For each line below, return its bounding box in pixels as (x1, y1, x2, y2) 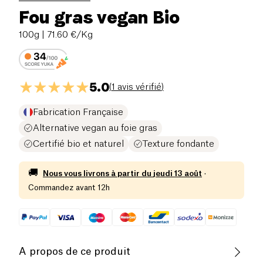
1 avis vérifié (112, 82, 161, 92)
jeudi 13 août (153, 169, 202, 177)
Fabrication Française (33, 107, 123, 117)
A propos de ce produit (19, 247, 130, 257)
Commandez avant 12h (28, 183, 110, 191)
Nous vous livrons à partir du (43, 169, 151, 177)
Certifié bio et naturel (33, 139, 124, 149)
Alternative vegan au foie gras (33, 123, 157, 133)
